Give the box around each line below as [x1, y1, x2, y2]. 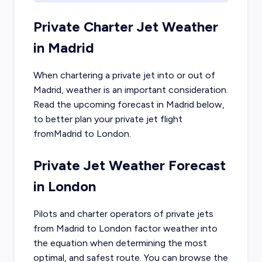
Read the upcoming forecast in [33, 99, 166, 111]
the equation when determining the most [33, 237, 207, 249]
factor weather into [131, 223, 218, 235]
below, [194, 99, 225, 111]
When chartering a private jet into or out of [33, 70, 215, 81]
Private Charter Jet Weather [33, 18, 218, 36]
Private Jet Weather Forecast [33, 157, 226, 174]
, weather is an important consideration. [61, 84, 228, 96]
